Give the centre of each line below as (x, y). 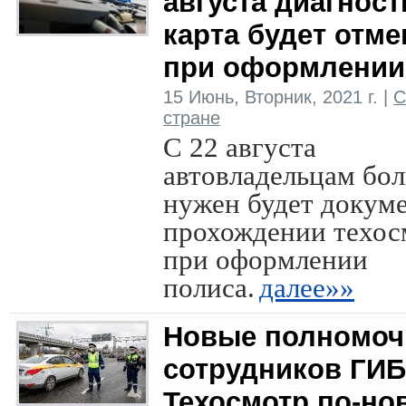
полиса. (209, 288)
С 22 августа (240, 147)
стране (192, 118)
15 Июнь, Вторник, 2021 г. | (278, 97)
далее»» (307, 288)
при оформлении (266, 260)
